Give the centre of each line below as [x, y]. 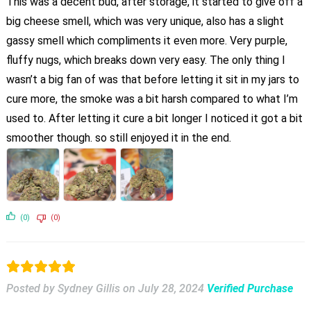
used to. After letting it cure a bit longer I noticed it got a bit [154, 118]
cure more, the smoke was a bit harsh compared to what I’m [152, 99]
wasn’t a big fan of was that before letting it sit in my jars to [152, 79]
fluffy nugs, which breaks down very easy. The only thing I [145, 60]
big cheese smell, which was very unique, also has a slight [145, 21]
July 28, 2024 [171, 288]
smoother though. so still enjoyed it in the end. [118, 137]
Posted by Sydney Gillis [63, 288]
